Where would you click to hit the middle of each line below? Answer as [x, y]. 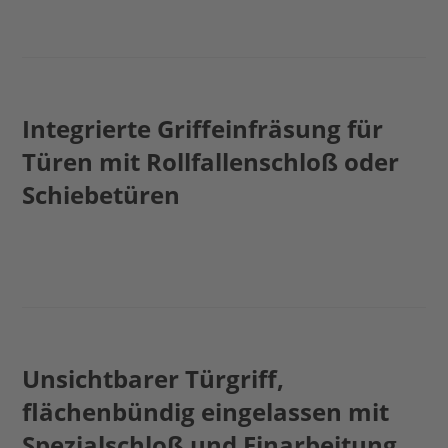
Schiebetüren [101, 195]
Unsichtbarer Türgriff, [153, 379]
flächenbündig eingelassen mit [206, 412]
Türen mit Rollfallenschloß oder [211, 162]
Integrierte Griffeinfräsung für [203, 129]
